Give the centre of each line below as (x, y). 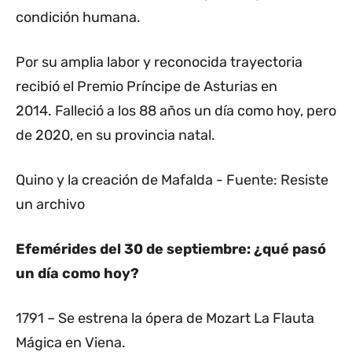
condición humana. (78, 18)
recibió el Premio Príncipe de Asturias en (147, 87)
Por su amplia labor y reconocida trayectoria (159, 62)
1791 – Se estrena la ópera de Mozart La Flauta (165, 319)
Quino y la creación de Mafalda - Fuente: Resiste (172, 180)
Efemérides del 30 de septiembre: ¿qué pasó (171, 249)
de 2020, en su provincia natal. (115, 136)
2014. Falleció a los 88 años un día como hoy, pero (176, 111)
